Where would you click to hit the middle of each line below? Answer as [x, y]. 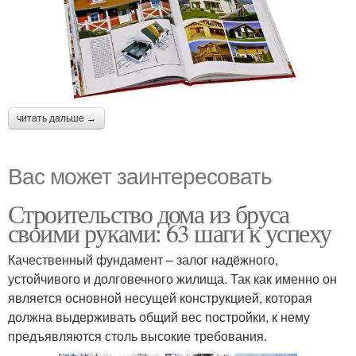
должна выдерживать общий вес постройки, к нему [159, 316]
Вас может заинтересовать [140, 174]
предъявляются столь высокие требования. [137, 335]
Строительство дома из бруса [149, 213]
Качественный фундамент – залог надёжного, [143, 259]
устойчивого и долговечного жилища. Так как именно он [172, 278]
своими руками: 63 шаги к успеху [170, 232]
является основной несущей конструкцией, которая [160, 297]
